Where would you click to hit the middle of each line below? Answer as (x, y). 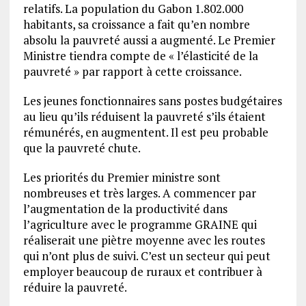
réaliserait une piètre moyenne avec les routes (144, 240)
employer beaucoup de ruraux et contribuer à (142, 272)
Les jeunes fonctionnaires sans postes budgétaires (152, 101)
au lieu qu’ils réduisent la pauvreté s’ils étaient (144, 116)
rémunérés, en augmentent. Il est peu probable (145, 132)
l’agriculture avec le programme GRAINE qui (140, 224)
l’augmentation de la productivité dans (125, 209)
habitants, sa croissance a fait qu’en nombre (136, 24)
